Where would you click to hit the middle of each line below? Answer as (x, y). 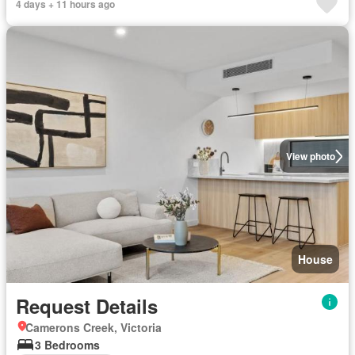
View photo (310, 156)
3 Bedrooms (67, 345)
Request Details (87, 306)
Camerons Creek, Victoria (94, 327)
